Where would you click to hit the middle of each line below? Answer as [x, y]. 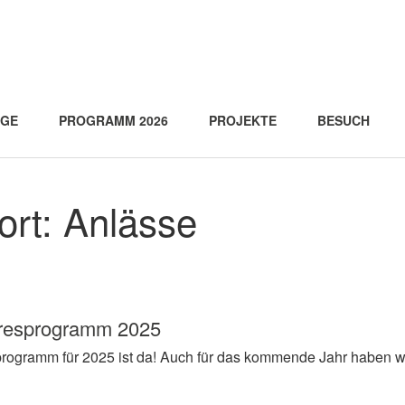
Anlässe [130, 221]
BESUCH [344, 120]
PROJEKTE [243, 120]
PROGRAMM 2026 [113, 120]
